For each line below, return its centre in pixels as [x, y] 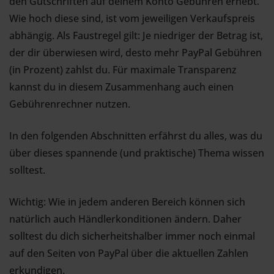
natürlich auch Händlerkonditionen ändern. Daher [125, 219]
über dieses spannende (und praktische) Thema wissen [137, 153]
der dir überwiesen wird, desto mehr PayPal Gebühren [135, 53]
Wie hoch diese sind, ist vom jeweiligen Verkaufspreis [132, 18]
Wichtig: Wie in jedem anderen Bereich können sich [127, 202]
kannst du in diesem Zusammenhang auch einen [121, 87]
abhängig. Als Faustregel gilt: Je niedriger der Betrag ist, [136, 35]
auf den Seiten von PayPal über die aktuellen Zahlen [129, 253]
